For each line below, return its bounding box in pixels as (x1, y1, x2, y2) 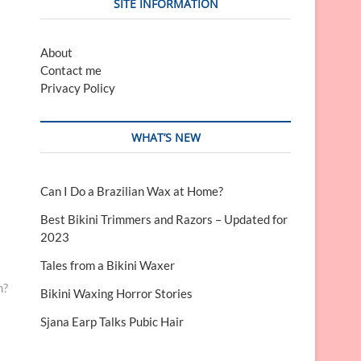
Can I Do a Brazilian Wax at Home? (40, 184, 223, 198)
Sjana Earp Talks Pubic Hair (40, 314, 184, 329)
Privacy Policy (40, 81, 115, 95)
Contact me (40, 63, 102, 77)
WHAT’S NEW (131, 130, 201, 145)
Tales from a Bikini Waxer (40, 258, 175, 272)
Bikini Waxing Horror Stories (40, 286, 193, 301)
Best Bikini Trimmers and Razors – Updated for (40, 212, 288, 226)
